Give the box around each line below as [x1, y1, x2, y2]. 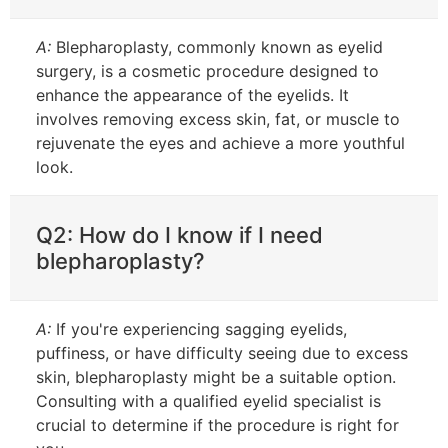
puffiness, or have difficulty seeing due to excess [36, 342, 408, 363]
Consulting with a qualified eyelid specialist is [36, 390, 381, 411]
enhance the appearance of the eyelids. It [36, 84, 349, 105]
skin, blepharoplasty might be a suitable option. [36, 366, 396, 387]
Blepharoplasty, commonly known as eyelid [51, 36, 383, 57]
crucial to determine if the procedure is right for [36, 414, 399, 435]
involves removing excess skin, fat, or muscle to [36, 108, 400, 129]
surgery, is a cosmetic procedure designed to [36, 60, 379, 81]
